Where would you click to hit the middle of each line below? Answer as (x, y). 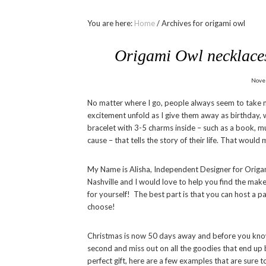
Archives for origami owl (202, 23)
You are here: (111, 23)
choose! (101, 207)
